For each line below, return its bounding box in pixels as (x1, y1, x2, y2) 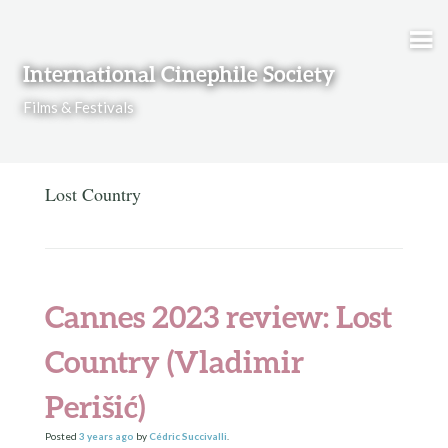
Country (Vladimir (44, 343, 304, 381)
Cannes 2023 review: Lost (44, 298, 392, 336)
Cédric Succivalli (148, 430, 227, 443)
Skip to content (15, 28, 124, 47)
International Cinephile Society (22, 60, 335, 87)
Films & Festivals (22, 97, 134, 116)
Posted (44, 430, 79, 443)
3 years (78, 430, 113, 443)
